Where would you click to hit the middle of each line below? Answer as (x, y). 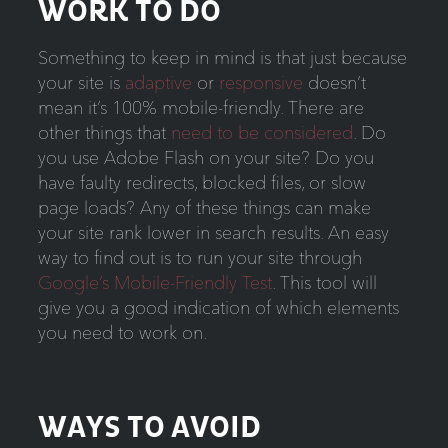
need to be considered (261, 133)
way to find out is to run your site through (199, 258)
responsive (260, 83)
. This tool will (324, 283)
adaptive (158, 83)
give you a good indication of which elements (218, 308)
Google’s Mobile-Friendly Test (154, 283)
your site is (81, 83)
